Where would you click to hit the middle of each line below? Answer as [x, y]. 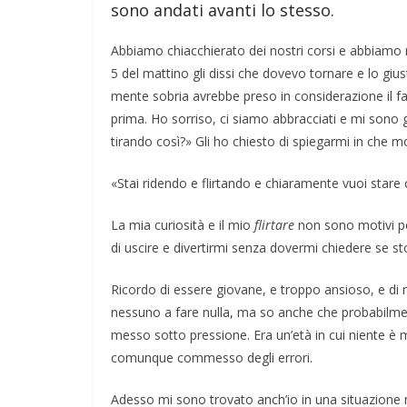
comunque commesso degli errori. [212, 357]
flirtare [274, 224]
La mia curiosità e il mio [183, 224]
